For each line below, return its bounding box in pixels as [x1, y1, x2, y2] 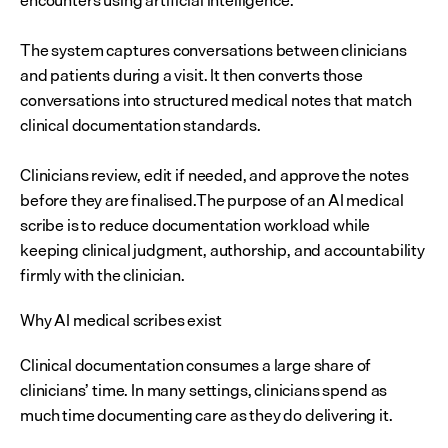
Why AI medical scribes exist [20, 307, 222, 333]
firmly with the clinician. [20, 262, 185, 288]
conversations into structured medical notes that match [20, 87, 412, 113]
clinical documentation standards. [20, 112, 264, 138]
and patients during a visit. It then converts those [20, 62, 363, 88]
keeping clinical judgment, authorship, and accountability [20, 237, 425, 263]
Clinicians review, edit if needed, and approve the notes [20, 162, 410, 188]
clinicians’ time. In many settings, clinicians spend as [20, 377, 388, 403]
